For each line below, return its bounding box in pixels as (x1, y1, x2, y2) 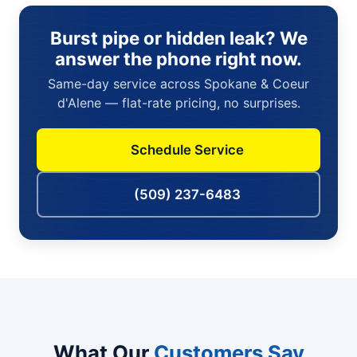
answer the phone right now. (55, 48, 302, 70)
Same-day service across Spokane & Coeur (48, 76, 309, 92)
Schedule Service (130, 142, 244, 159)
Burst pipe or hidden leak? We (49, 27, 308, 49)
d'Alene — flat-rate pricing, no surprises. (57, 95, 300, 112)
